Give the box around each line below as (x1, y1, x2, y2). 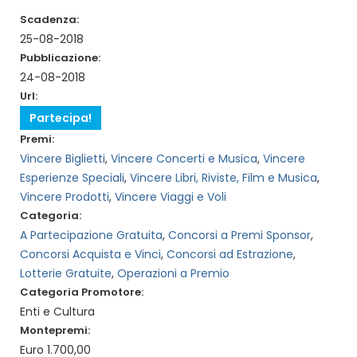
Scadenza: (20, 11, 79, 27)
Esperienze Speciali (20, 169, 124, 186)
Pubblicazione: (20, 49, 100, 65)
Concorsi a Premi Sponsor (168, 226, 311, 243)
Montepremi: (20, 322, 90, 338)
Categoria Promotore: (20, 284, 143, 300)
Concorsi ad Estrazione (167, 245, 293, 262)
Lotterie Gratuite (20, 265, 112, 281)
